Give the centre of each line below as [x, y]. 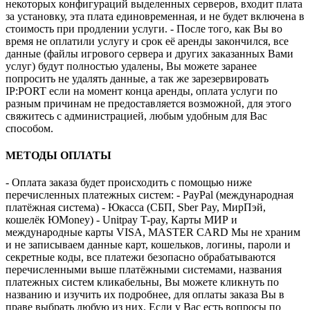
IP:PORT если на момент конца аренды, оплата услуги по [142, 91]
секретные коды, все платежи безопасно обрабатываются [140, 257]
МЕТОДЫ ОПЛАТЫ [58, 155]
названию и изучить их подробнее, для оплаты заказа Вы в [145, 295]
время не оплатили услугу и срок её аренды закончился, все [147, 41]
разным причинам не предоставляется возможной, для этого [148, 103]
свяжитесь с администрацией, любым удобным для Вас [136, 116]
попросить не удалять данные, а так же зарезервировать [137, 78]
